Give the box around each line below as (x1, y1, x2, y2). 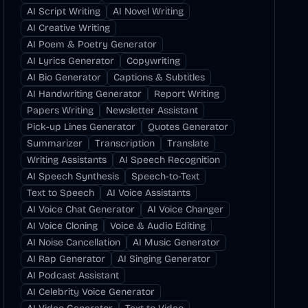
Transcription (95, 137, 155, 149)
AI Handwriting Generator (27, 88, 142, 100)
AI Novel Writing (113, 5, 184, 17)
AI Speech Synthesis (27, 170, 120, 182)
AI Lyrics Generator (27, 55, 115, 67)
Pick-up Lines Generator (27, 121, 136, 133)
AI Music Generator (133, 236, 221, 248)
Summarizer (27, 137, 83, 149)
